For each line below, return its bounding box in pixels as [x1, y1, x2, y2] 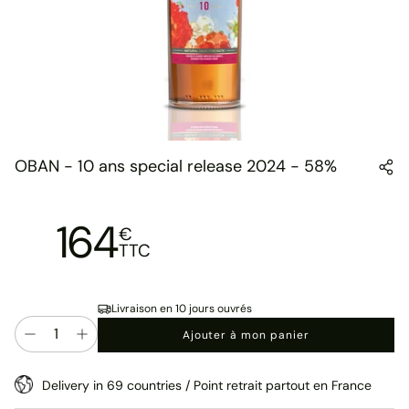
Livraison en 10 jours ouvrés [110, 300, 252, 316]
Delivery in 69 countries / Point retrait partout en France [42, 376, 372, 393]
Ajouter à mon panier [182, 327, 309, 342]
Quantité [14, 314, 68, 331]
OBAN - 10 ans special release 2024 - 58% [15, 154, 337, 177]
